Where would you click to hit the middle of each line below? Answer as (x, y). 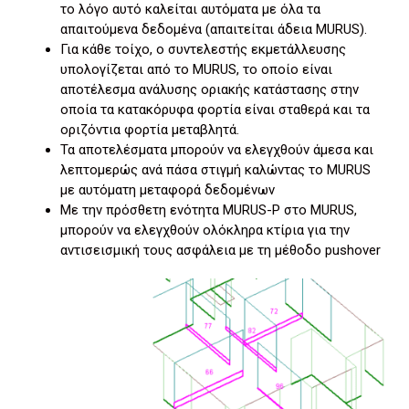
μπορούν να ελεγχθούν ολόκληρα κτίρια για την (205, 230)
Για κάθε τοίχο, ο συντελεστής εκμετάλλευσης (203, 49)
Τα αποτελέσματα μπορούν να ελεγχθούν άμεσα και (217, 150)
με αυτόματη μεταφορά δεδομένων (168, 190)
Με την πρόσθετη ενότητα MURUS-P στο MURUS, (209, 210)
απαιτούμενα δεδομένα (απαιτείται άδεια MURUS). (214, 29)
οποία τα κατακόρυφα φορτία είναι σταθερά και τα (215, 110)
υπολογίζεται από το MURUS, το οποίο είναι (196, 69)
